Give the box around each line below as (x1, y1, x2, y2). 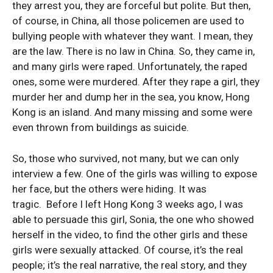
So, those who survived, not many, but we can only (12, 152, 239, 165)
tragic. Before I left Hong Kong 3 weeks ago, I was (12, 198, 243, 210)
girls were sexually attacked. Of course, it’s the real (12, 244, 243, 256)
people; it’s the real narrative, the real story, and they (12, 259, 247, 271)
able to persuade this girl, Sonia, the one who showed (12, 213, 254, 225)
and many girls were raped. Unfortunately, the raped (12, 60, 247, 73)
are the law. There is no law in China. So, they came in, (12, 45, 255, 57)
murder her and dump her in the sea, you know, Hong (12, 91, 250, 103)
